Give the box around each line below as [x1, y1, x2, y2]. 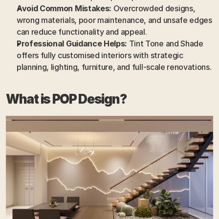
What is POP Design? [6, 91, 127, 107]
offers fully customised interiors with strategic [17, 50, 183, 60]
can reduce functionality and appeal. [17, 27, 147, 37]
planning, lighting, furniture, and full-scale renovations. [17, 62, 212, 72]
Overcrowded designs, [111, 3, 196, 13]
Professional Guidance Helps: [17, 39, 128, 48]
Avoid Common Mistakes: [17, 3, 111, 13]
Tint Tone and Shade [127, 39, 203, 48]
